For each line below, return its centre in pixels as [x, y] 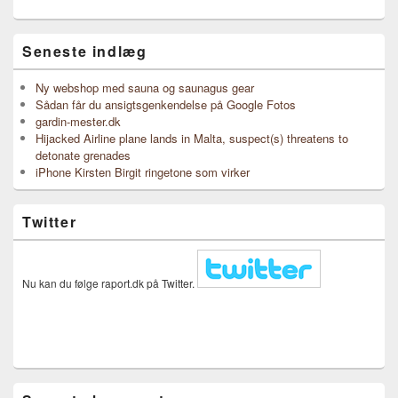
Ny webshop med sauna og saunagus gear [145, 88]
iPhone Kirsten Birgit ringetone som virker [143, 172]
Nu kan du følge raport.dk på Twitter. [110, 283]
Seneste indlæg [85, 51]
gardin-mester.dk [78, 121]
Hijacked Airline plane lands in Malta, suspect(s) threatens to [192, 138]
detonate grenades [83, 155]
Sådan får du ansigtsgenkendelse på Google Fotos [166, 104]
